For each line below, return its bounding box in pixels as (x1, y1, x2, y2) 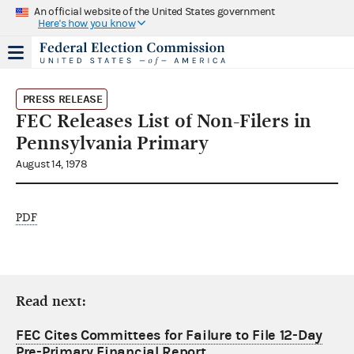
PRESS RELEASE (22, 92, 103, 106)
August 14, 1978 (16, 157, 88, 171)
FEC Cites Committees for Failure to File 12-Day (16, 326, 322, 344)
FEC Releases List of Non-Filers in (16, 109, 311, 132)
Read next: (16, 292, 86, 310)
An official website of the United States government (34, 5, 275, 18)
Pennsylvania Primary (16, 131, 209, 154)
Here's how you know (38, 17, 136, 30)
